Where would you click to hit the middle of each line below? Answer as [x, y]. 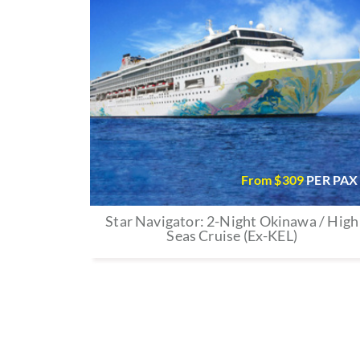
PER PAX [332, 179]
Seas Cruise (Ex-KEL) [232, 235]
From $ [261, 179]
